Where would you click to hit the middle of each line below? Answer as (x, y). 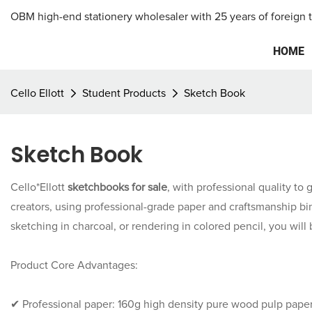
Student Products (124, 93)
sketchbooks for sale (117, 187)
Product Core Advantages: (74, 265)
